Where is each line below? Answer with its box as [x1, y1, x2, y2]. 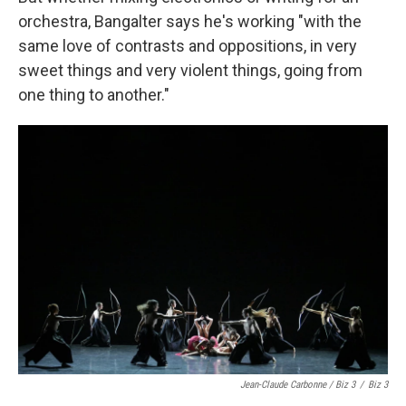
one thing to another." [18, 84, 169, 104]
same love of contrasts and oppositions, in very [18, 35, 357, 55]
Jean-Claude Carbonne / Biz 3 [240, 378, 355, 391]
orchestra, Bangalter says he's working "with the [18, 11, 362, 31]
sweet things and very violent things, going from [18, 60, 362, 80]
